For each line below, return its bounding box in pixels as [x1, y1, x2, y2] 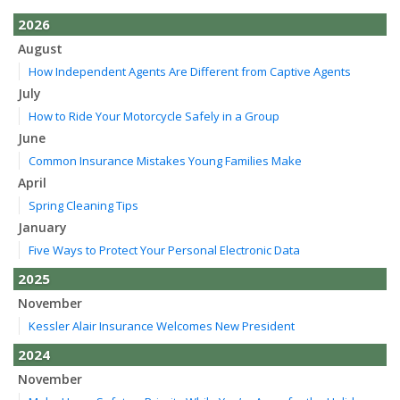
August [18, 39, 62, 57]
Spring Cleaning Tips [29, 196, 138, 213]
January [18, 218, 67, 236]
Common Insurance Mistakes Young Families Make [29, 152, 302, 169]
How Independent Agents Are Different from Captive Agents [29, 62, 351, 79]
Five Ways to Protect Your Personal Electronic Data [29, 241, 300, 258]
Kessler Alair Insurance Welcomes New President [29, 317, 295, 334]
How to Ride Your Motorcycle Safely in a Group [29, 107, 279, 124]
